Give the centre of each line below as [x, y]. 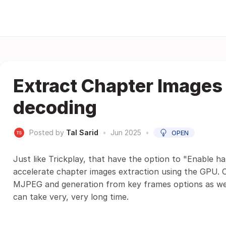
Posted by [47, 132]
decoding [55, 107]
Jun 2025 [126, 132]
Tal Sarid [82, 132]
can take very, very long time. [71, 197]
